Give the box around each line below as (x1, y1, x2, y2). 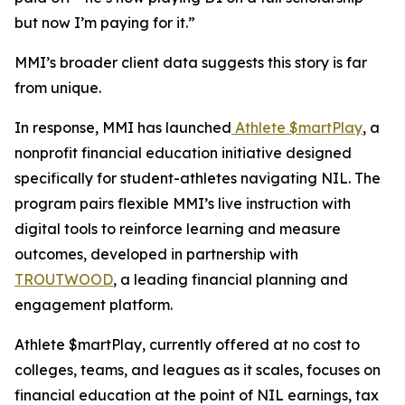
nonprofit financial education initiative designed (14, 144, 352, 162)
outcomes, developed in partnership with (14, 245, 298, 263)
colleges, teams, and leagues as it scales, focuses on (14, 361, 381, 379)
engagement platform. (14, 296, 176, 314)
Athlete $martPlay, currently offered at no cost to (14, 335, 360, 353)
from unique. (14, 79, 101, 97)
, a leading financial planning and (113, 270, 348, 288)
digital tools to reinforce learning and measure (14, 220, 341, 238)
